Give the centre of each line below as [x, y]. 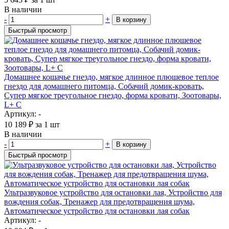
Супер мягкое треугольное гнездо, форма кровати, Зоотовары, [113, 95]
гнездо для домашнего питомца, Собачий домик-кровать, [104, 86]
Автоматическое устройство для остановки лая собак [97, 211]
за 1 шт [48, 124]
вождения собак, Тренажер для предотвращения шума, [99, 201]
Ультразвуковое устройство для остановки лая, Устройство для [113, 192]
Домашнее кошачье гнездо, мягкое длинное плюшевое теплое [111, 77]
